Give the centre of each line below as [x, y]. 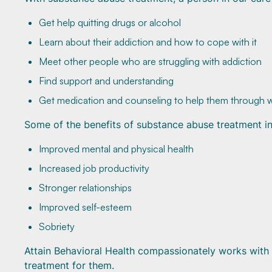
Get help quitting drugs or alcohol [110, 22]
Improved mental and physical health [116, 149]
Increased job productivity [94, 168]
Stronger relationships [85, 188]
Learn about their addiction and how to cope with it [148, 42]
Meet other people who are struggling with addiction [150, 61]
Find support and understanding [106, 81]
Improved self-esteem [85, 207]
